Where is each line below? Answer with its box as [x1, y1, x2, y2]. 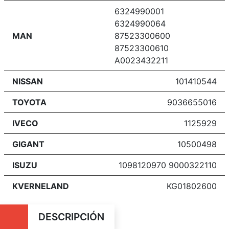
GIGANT [12, 139, 44, 149]
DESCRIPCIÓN [38, 210, 104, 223]
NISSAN [12, 76, 43, 86]
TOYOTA [12, 97, 47, 107]
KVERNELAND [12, 180, 69, 191]
